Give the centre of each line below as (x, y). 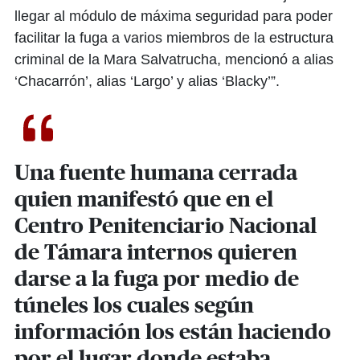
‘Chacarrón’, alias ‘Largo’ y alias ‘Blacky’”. (147, 81)
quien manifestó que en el (144, 199)
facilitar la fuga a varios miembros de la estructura (174, 37)
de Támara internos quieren (156, 252)
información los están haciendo (173, 332)
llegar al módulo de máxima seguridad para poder (174, 16)
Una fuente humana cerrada (156, 173)
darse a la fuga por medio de (157, 279)
